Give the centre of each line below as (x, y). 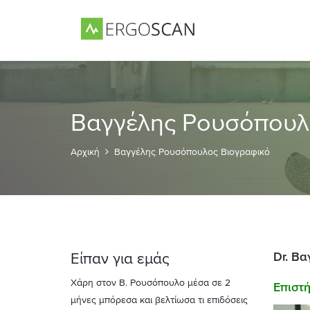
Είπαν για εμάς (120, 258)
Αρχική (85, 152)
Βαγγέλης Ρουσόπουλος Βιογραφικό (192, 152)
